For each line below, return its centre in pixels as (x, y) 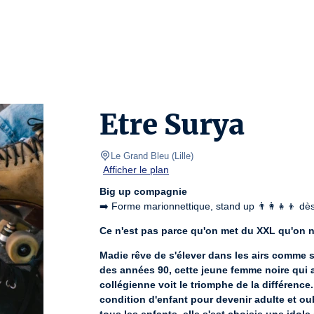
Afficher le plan (136, 170)
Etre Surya (172, 125)
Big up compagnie (143, 191)
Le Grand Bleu (140, 156)
